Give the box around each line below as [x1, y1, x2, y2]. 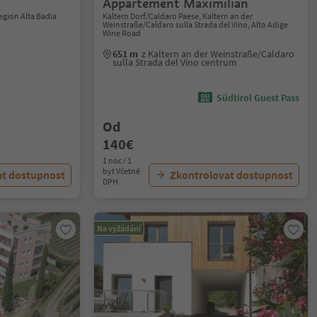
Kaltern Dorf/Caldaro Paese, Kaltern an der [103, 11, 253, 21]
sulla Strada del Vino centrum [113, 56, 238, 69]
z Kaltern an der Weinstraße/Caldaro [142, 47, 295, 60]
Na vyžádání [97, 223, 142, 234]
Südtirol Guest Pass [216, 91, 299, 104]
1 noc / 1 [103, 155, 132, 166]
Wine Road [103, 28, 142, 38]
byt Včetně [103, 166, 141, 176]
